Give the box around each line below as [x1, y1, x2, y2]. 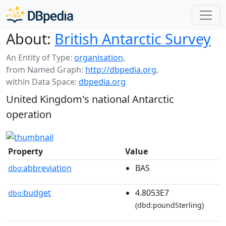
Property [8, 145, 43, 157]
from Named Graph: [6, 64, 85, 75]
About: [6, 29, 51, 48]
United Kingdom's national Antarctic [6, 92, 174, 106]
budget [23, 187, 51, 198]
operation [6, 107, 51, 121]
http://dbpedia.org [85, 64, 156, 75]
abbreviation [23, 162, 72, 174]
